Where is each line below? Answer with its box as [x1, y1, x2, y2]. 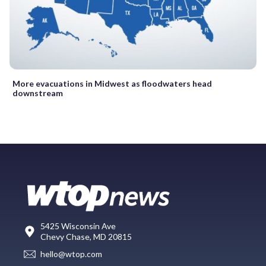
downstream [12, 87, 63, 98]
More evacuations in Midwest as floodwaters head [12, 78, 212, 88]
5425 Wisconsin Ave [40, 220, 116, 231]
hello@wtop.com [40, 249, 102, 259]
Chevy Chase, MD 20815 [40, 231, 132, 242]
